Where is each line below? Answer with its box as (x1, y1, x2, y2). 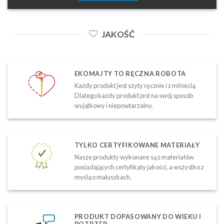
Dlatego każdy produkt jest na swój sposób (74, 91, 193, 99)
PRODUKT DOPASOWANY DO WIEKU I (74, 212, 201, 221)
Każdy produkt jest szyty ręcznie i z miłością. (74, 81, 196, 89)
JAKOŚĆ (101, 28, 135, 39)
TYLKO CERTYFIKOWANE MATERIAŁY (74, 140, 200, 149)
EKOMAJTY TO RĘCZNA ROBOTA (74, 69, 186, 77)
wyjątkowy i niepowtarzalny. (74, 101, 153, 109)
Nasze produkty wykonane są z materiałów (74, 153, 194, 161)
